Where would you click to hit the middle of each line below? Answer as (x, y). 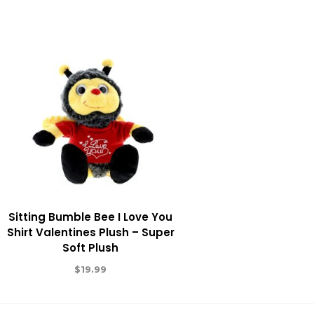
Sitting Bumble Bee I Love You (91, 217)
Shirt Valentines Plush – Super (90, 232)
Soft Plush (91, 247)
